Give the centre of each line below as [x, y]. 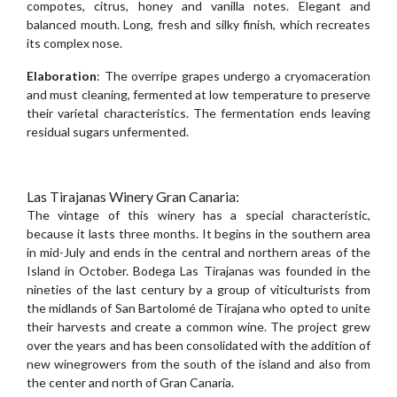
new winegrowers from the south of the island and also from [198, 363]
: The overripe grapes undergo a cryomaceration [234, 75]
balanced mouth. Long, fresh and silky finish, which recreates [198, 24]
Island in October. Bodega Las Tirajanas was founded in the [198, 270]
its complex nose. [74, 43]
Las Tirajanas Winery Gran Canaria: [133, 196]
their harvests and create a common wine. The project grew [198, 326]
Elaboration [62, 75]
